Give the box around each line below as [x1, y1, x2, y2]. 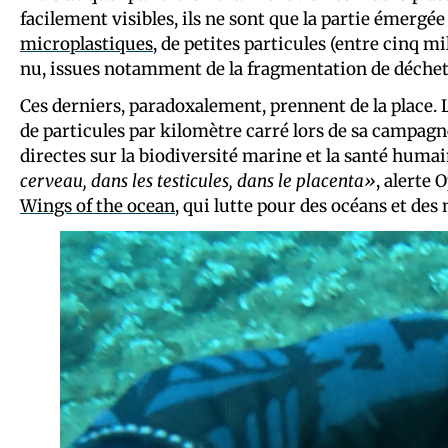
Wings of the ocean [20, 195, 175, 218]
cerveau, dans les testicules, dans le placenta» [20, 170, 376, 193]
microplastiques [20, 33, 153, 56]
